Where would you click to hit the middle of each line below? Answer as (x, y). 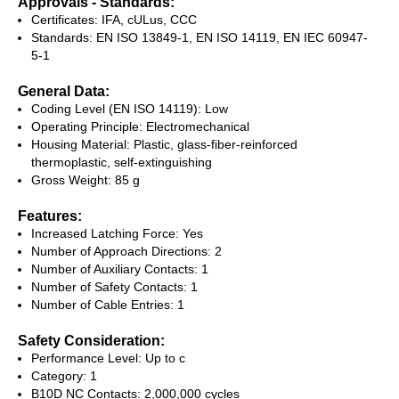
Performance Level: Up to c (108, 358)
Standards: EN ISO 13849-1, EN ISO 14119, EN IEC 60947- (199, 37)
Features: (50, 216)
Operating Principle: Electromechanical (140, 126)
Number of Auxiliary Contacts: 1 (120, 269)
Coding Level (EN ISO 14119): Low (130, 109)
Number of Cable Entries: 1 (108, 305)
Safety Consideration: (91, 340)
